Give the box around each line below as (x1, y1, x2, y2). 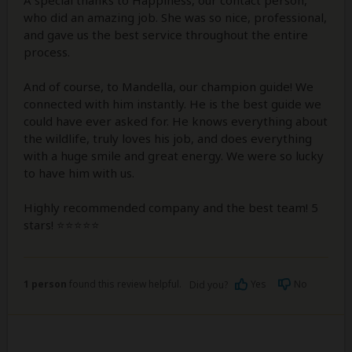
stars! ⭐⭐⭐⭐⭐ (24, 216, 100, 233)
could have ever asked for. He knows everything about (24, 112, 328, 129)
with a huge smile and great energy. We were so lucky (24, 147, 324, 163)
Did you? (189, 277, 230, 291)
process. (24, 43, 70, 60)
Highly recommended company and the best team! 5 (24, 199, 318, 215)
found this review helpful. (67, 277, 181, 291)
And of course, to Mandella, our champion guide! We (24, 78, 313, 94)
